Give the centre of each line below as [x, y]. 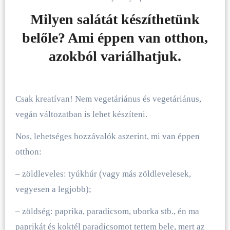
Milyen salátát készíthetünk [115, 20]
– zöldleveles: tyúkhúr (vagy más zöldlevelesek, [103, 174]
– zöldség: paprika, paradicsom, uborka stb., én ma [107, 211]
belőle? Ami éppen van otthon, [115, 38]
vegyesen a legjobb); [53, 189]
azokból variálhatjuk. [115, 56]
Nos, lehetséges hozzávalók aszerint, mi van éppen [107, 136]
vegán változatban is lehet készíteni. [81, 114]
